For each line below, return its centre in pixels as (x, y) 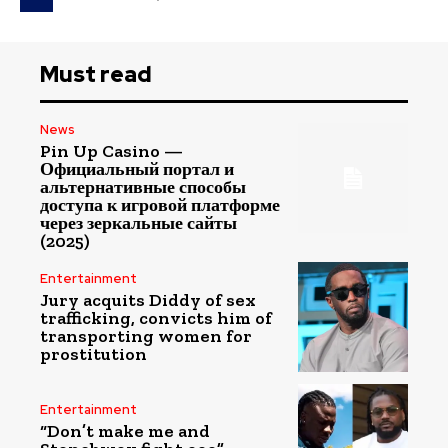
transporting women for (146, 335)
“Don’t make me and (125, 431)
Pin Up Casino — (111, 150)
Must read (96, 74)
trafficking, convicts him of (156, 317)
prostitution (93, 353)
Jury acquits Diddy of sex (148, 299)
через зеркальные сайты (138, 222)
